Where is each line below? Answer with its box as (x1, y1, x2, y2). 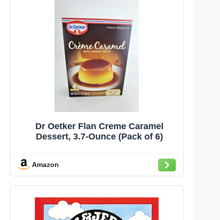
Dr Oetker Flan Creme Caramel (35, 121, 164, 131)
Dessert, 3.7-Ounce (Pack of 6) (35, 131, 163, 141)
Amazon (32, 161, 59, 169)
